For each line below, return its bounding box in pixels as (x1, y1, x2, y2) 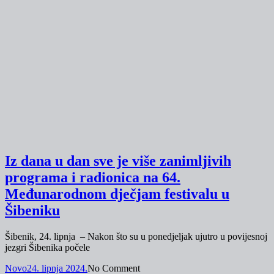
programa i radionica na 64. (5, 169, 180, 186)
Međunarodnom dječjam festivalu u (5, 186, 229, 202)
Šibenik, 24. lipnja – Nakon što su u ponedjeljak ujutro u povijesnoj (5, 231, 267, 242)
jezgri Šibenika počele (5, 242, 90, 253)
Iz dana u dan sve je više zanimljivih (5, 153, 231, 169)
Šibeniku (5, 202, 60, 219)
